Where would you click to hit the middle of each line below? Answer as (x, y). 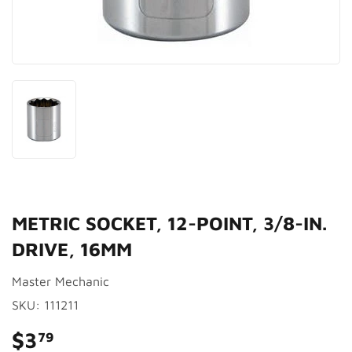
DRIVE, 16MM (72, 249)
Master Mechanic (60, 281)
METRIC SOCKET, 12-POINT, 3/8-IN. (169, 223)
